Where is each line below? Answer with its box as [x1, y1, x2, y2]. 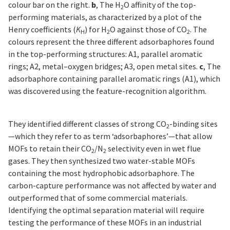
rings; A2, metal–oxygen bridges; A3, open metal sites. [8, 61, 199, 71]
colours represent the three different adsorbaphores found [8, 36, 214, 47]
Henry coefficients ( [8, 24, 76, 34]
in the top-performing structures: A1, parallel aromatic [8, 48, 202, 59]
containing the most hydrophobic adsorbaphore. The [8, 167, 195, 178]
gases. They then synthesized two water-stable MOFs [8, 155, 195, 166]
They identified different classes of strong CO [8, 118, 166, 129]
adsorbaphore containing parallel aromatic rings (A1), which [8, 73, 220, 84]
